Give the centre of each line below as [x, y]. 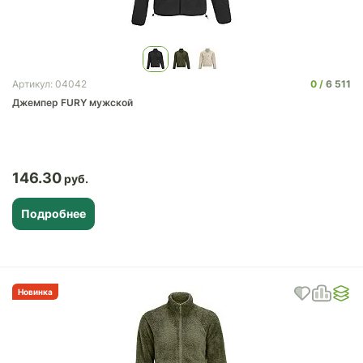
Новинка [35, 291]
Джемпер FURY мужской [73, 102]
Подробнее [53, 214]
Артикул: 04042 [49, 84]
